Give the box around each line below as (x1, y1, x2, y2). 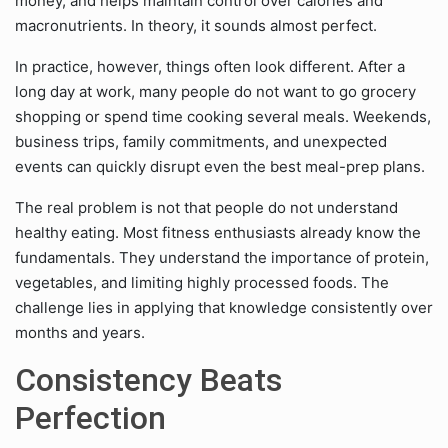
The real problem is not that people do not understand (15, 198, 398, 217)
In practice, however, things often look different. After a (15, 57, 405, 76)
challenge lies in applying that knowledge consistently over (15, 298, 433, 317)
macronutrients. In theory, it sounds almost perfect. (15, 16, 377, 35)
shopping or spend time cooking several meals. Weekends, (15, 107, 431, 126)
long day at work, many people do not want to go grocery (15, 82, 416, 101)
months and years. (15, 323, 145, 342)
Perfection (15, 399, 166, 437)
